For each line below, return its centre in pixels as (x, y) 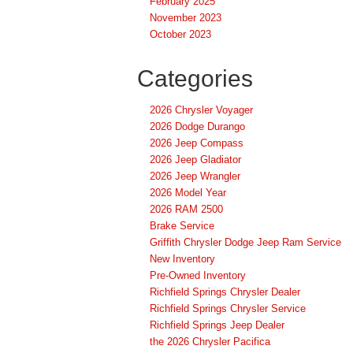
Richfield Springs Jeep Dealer (217, 325)
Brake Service (182, 226)
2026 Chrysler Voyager (201, 110)
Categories (195, 79)
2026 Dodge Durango (197, 127)
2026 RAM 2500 (186, 210)
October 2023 (180, 35)
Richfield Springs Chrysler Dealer (225, 292)
